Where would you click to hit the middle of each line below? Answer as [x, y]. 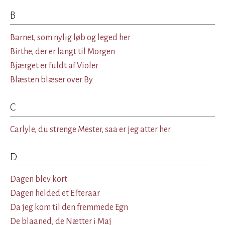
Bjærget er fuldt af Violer [54, 66]
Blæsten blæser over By [51, 80]
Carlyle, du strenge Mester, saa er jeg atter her [90, 130]
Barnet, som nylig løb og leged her [70, 38]
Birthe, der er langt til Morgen [63, 52]
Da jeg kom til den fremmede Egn [69, 207]
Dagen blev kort [39, 179]
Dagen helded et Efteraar [55, 193]
